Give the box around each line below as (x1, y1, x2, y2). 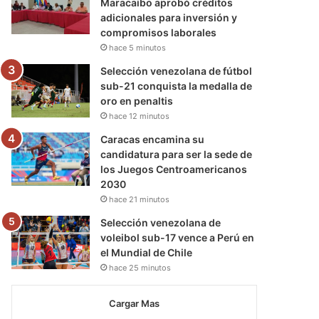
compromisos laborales (100, 26, 217, 38)
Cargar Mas (109, 297, 159, 309)
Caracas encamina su (100, 132, 205, 145)
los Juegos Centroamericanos (100, 162, 248, 175)
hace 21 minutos (109, 194, 170, 204)
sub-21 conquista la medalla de (100, 79, 253, 92)
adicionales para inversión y (100, 11, 238, 23)
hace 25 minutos (109, 262, 172, 273)
